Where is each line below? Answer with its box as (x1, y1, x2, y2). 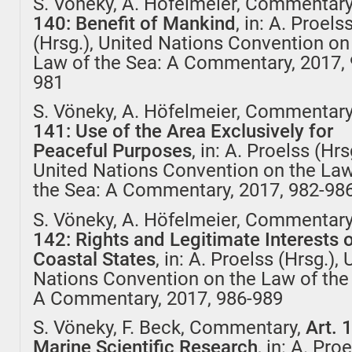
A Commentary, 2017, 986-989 (33, 287, 284, 310)
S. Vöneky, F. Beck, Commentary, (33, 317, 306, 339)
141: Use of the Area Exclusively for (33, 120, 334, 143)
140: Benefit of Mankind (33, 12, 236, 35)
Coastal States (33, 247, 156, 270)
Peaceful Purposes (33, 140, 192, 163)
